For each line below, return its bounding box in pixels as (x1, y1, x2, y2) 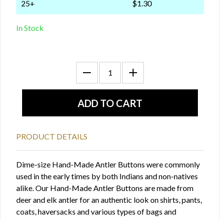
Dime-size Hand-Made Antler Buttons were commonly (16, 160, 200, 169)
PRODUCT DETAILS (16, 132, 87, 141)
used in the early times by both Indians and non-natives (16, 171, 198, 181)
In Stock (16, 23, 44, 32)
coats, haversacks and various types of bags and (16, 207, 176, 216)
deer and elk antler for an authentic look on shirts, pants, (16, 195, 202, 204)
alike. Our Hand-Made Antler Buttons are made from (16, 183, 193, 192)
